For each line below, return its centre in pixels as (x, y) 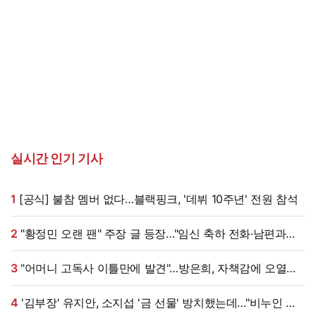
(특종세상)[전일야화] (63, 285)
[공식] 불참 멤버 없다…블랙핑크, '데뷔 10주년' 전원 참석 (159, 199)
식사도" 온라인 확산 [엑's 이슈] (87, 251)
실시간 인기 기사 (57, 159)
